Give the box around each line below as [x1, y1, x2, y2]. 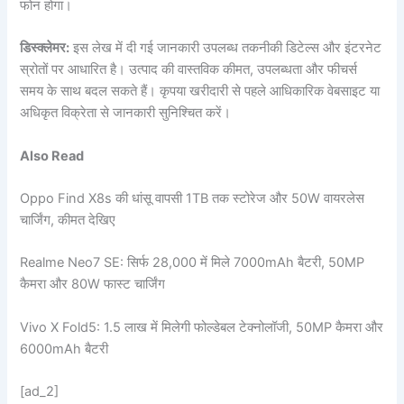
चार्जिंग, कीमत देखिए [20, 211, 116, 228]
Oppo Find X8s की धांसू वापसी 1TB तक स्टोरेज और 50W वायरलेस [20, 189, 365, 207]
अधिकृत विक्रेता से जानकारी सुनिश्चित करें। [20, 105, 232, 122]
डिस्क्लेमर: [20, 40, 70, 57]
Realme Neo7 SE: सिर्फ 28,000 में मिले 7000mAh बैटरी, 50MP [20, 254, 365, 271]
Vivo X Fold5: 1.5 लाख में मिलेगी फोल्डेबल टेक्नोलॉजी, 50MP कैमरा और [20, 318, 384, 335]
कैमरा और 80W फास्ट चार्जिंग [20, 276, 166, 293]
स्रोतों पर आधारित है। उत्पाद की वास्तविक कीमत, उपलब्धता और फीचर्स [20, 61, 358, 78]
